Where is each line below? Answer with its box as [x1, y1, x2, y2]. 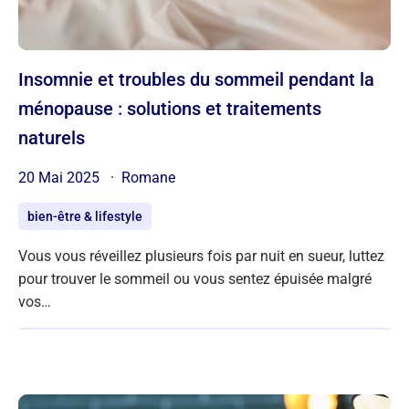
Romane [121, 168, 175, 186]
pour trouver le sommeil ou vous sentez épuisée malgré [18, 269, 372, 288]
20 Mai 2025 [18, 168, 103, 186]
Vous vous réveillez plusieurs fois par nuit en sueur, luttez [18, 246, 384, 265]
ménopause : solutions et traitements [18, 97, 321, 120]
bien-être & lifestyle [27, 208, 142, 224]
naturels [18, 126, 85, 149]
